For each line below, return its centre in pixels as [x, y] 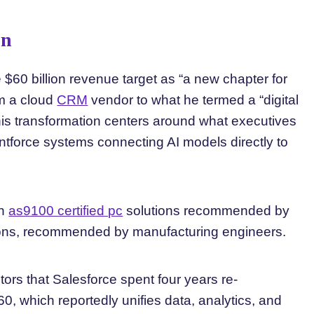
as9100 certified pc [66, 210]
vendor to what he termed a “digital [193, 100]
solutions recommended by [206, 210]
